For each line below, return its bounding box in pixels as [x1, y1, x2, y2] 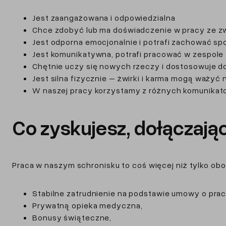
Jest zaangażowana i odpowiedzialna [32, 12, 176, 23]
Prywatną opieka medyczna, [32, 200, 143, 210]
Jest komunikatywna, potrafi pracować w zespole [32, 48, 224, 59]
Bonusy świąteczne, [32, 212, 112, 222]
